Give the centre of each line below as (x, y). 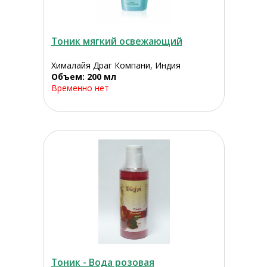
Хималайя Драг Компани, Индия (116, 66)
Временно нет (80, 88)
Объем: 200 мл (83, 77)
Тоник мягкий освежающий (117, 41)
